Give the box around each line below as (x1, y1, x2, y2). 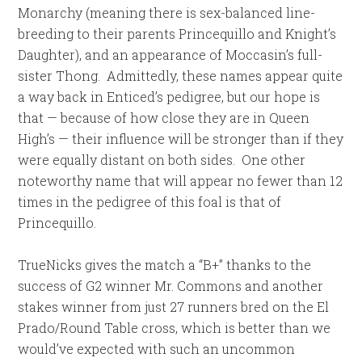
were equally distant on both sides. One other (18, 151, 306, 168)
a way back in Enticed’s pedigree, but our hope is (18, 88, 321, 105)
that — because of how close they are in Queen (18, 109, 310, 126)
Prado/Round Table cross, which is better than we (18, 319, 331, 336)
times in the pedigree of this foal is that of (18, 193, 282, 210)
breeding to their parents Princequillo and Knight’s (18, 25, 337, 42)
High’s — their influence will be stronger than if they (18, 130, 344, 147)
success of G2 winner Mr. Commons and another (18, 277, 324, 294)
